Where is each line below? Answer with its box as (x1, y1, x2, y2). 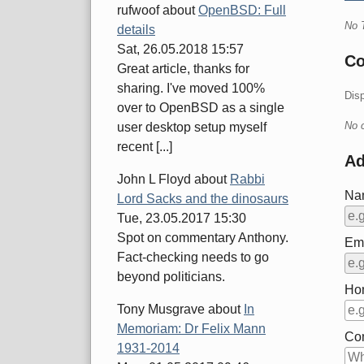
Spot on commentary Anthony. (117, 231, 288, 245)
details (117, 23, 155, 37)
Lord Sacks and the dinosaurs (117, 192, 288, 206)
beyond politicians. (117, 270, 225, 284)
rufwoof (117, 3, 159, 18)
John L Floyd (117, 172, 191, 187)
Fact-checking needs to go (117, 250, 269, 265)
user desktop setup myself (117, 120, 266, 135)
